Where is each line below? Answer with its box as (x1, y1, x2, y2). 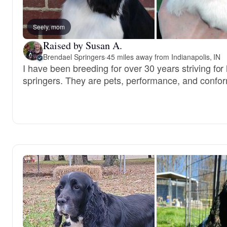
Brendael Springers (43, 52, 105, 62)
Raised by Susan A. (43, 39, 122, 52)
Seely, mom (33, 22, 65, 31)
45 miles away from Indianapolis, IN (106, 52, 221, 62)
